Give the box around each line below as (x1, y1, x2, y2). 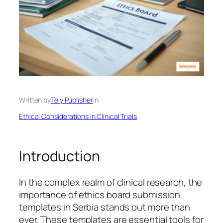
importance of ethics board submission (19, 188, 181, 201)
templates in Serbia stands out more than (19, 200, 190, 214)
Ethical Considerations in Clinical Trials (19, 111, 137, 121)
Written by (19, 95, 51, 105)
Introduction (19, 146, 100, 166)
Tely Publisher (51, 95, 93, 105)
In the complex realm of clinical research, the (19, 175, 203, 189)
